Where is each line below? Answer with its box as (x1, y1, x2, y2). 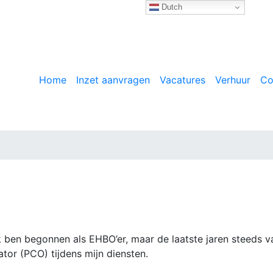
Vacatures (160, 74, 205, 87)
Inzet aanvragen (76, 74, 150, 87)
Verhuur (215, 74, 250, 87)
